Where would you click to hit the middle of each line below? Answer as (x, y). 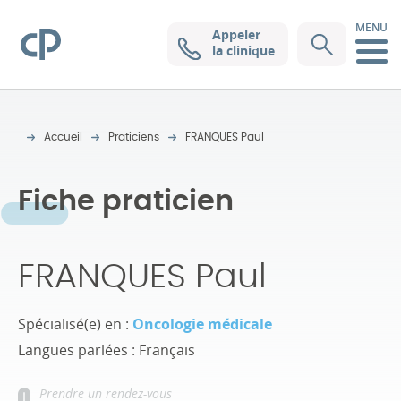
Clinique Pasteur (75, 38)
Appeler (236, 34)
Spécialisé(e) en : (75, 324)
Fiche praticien (126, 201)
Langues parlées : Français (107, 350)
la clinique (243, 51)
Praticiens (134, 137)
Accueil (63, 137)
